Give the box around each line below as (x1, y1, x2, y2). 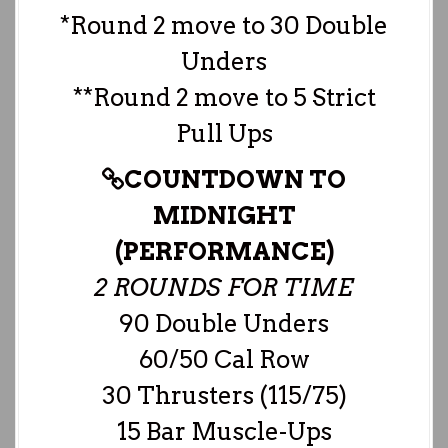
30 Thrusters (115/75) (101, 380, 347, 410)
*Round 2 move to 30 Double (60, 10, 388, 40)
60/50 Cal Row (138, 344, 310, 374)
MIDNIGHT (152, 200, 296, 230)
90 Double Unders (119, 308, 329, 338)
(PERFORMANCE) (114, 236, 334, 266)
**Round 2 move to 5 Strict (72, 82, 376, 112)
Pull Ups (175, 118, 273, 148)
